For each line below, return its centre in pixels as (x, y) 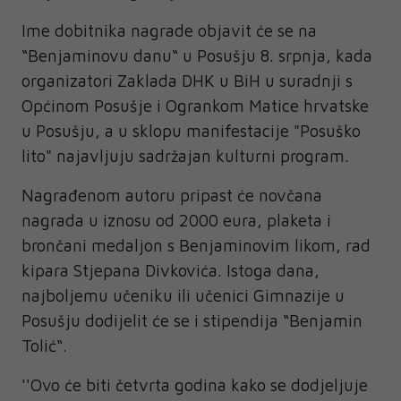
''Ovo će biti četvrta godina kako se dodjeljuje (195, 385)
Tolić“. (44, 346)
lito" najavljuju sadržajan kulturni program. (185, 156)
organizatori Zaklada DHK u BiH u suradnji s (187, 81)
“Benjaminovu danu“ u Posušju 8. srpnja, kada (197, 55)
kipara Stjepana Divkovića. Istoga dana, (171, 270)
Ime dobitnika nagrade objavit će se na (169, 30)
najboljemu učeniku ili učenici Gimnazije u (183, 295)
